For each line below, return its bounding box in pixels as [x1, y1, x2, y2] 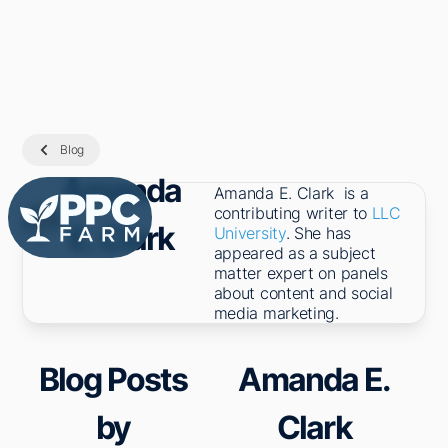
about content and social [213, 283, 393, 303]
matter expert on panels [213, 263, 388, 283]
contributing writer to [213, 203, 372, 223]
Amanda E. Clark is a [213, 183, 369, 203]
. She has [285, 223, 351, 243]
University [213, 223, 286, 243]
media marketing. [213, 303, 339, 323]
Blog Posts [38, 360, 187, 399]
